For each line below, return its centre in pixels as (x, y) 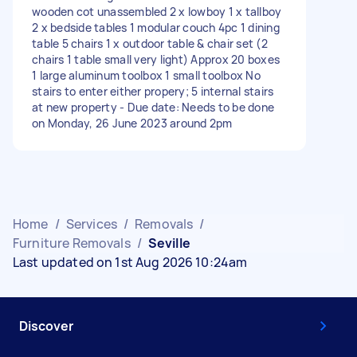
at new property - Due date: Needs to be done (153, 107)
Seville (169, 243)
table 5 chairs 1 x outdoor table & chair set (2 (150, 43)
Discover (46, 326)
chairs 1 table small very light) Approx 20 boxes (156, 59)
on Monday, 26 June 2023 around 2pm (132, 123)
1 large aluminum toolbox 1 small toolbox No (146, 75)
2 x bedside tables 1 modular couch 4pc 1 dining (156, 27)
